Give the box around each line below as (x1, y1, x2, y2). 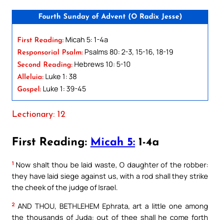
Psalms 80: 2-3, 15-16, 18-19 (83, 46, 173, 56)
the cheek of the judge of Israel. (12, 182, 118, 192)
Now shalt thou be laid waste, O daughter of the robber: (14, 160, 208, 170)
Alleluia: (17, 73, 44, 81)
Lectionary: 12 (12, 110, 65, 119)
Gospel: (17, 85, 41, 93)
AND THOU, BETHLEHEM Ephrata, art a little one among (15, 201, 208, 211)
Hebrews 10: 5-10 (73, 58, 131, 69)
